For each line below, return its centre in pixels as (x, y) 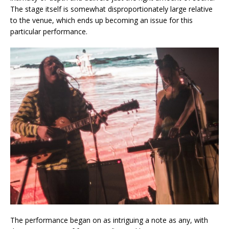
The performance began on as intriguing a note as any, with (109, 220)
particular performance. (50, 32)
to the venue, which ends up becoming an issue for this (101, 20)
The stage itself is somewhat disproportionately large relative (111, 9)
